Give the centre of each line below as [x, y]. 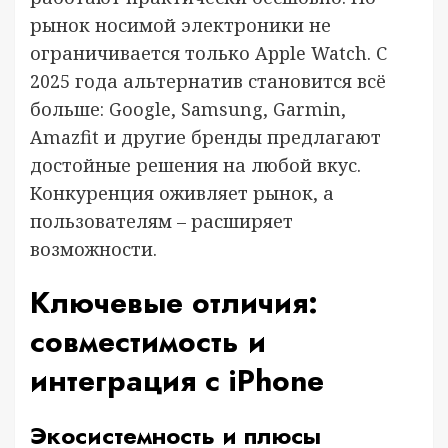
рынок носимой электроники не [180, 24]
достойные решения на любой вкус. [195, 164]
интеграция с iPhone [177, 380]
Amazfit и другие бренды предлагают [205, 136]
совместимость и [148, 341]
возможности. [93, 248]
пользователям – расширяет [161, 220]
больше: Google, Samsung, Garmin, [188, 108]
